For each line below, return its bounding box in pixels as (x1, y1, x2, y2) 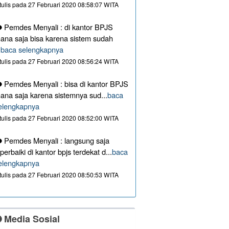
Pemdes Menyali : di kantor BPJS (2, 21, 113, 33)
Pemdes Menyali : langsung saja (2, 135, 110, 146)
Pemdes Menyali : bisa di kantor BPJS (2, 78, 129, 89)
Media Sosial (2, 212, 60, 226)
